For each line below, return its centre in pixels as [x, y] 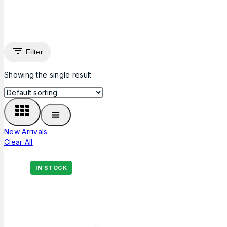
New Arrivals [26, 131]
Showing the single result [48, 74]
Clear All [18, 142]
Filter [34, 52]
